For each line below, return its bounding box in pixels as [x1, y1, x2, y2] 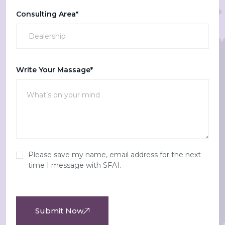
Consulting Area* [16, 10, 78, 19]
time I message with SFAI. [28, 161, 121, 170]
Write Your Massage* [16, 65, 93, 74]
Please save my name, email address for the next [28, 150, 201, 159]
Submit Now [35, 206, 83, 215]
